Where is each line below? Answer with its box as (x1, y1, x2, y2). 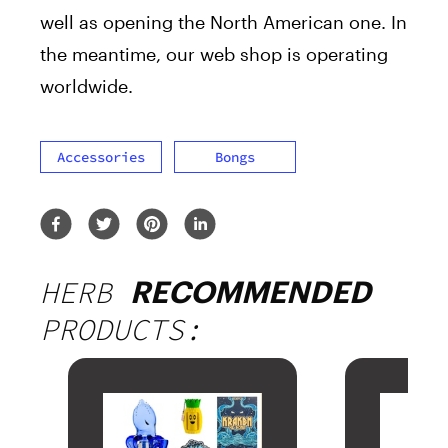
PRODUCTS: (40, 310, 202, 349)
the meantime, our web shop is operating (40, 43, 388, 66)
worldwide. (40, 75, 133, 98)
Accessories (57, 148, 145, 167)
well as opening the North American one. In (40, 11, 407, 34)
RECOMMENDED (130, 274, 371, 310)
